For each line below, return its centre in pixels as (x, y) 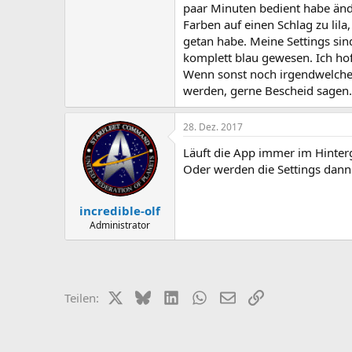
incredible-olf (120, 210)
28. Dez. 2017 (213, 127)
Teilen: (82, 297)
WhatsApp (234, 296)
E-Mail (251, 296)
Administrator (120, 225)
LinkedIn (202, 296)
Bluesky (172, 296)
